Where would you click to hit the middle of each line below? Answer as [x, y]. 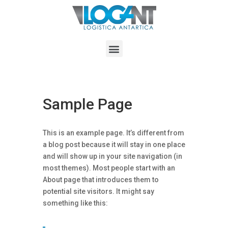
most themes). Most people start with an [109, 168]
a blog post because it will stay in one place [114, 145]
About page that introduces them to [101, 180]
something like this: [75, 203]
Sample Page [88, 104]
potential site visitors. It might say [98, 191]
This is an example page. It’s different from [113, 133]
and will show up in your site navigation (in [112, 156]
